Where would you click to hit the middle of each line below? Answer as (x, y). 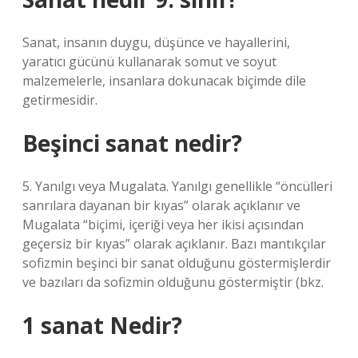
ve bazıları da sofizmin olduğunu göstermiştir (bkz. (173, 282)
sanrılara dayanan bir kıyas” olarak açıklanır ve (161, 205)
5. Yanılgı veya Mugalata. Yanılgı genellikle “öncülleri (177, 186)
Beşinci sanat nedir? (132, 143)
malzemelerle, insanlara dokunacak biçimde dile (164, 81)
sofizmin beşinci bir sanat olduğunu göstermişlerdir (177, 263)
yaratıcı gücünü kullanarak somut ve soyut (149, 62)
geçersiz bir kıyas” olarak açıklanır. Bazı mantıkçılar (174, 244)
